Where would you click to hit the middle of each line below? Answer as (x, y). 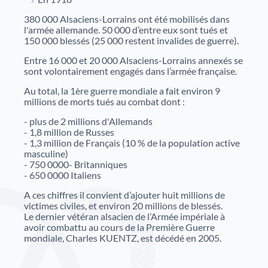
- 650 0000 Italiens (63, 175)
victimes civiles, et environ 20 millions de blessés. (123, 206)
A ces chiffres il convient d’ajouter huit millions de (124, 195)
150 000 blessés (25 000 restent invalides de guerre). (131, 41)
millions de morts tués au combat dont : (104, 102)
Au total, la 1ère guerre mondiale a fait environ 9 (122, 91)
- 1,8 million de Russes (69, 132)
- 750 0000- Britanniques (76, 165)
